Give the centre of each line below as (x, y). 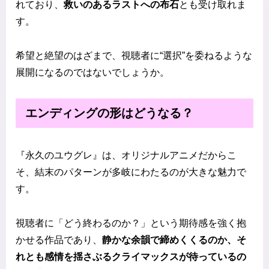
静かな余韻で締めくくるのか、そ (174, 240)
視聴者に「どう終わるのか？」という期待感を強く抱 (131, 223)
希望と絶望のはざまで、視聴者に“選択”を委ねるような (134, 56)
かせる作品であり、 (59, 240)
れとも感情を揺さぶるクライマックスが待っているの (131, 257)
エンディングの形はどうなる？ (109, 113)
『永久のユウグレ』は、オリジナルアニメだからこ (126, 156)
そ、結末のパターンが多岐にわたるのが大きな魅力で (131, 172)
